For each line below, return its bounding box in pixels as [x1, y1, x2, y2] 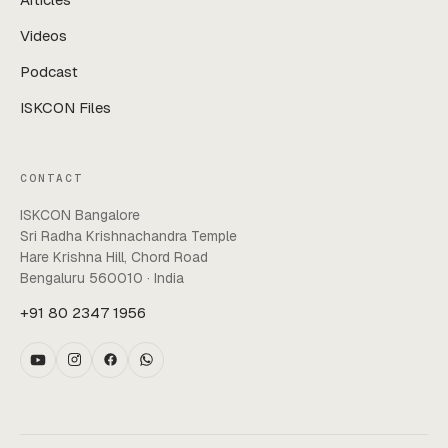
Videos [20, 25, 67, 45]
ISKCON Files [20, 97, 111, 117]
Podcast [20, 61, 78, 81]
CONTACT [20, 170, 83, 185]
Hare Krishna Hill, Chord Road [20, 247, 208, 266]
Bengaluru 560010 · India [20, 268, 184, 287]
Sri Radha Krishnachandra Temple [20, 226, 237, 245]
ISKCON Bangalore [20, 205, 140, 224]
